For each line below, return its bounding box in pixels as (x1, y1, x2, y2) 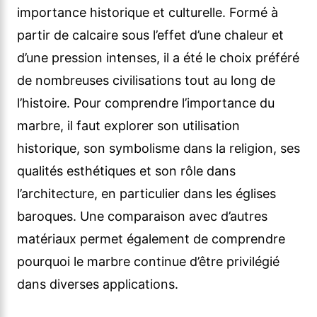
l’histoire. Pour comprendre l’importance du (17, 96, 275, 111)
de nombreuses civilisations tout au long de (17, 73, 275, 88)
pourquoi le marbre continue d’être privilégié (17, 254, 279, 270)
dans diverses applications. (17, 277, 178, 292)
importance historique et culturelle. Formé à (17, 5, 278, 21)
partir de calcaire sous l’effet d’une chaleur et (17, 28, 284, 43)
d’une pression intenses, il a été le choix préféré (17, 50, 299, 66)
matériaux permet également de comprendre (17, 231, 285, 247)
